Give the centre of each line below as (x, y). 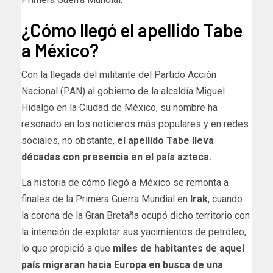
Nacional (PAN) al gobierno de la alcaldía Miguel (123, 91)
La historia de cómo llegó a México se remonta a (125, 182)
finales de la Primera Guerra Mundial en (106, 199)
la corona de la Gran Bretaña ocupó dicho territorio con (136, 215)
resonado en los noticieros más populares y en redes (135, 124)
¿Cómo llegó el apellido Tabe (132, 30)
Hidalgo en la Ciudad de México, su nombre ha (119, 107)
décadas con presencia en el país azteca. (116, 157)
